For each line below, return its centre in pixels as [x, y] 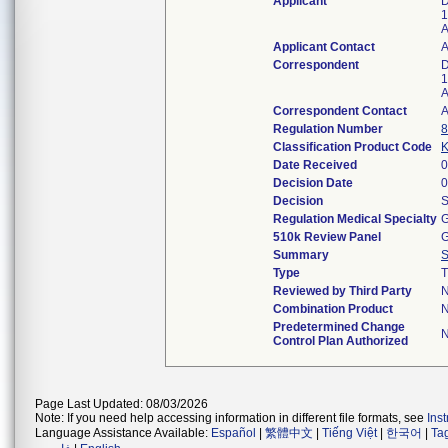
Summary [301, 255]
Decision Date [313, 183]
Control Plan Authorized [340, 341]
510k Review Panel [327, 237]
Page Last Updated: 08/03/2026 [121, 404]
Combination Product [333, 309]
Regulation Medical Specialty [355, 219]
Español [233, 433]
